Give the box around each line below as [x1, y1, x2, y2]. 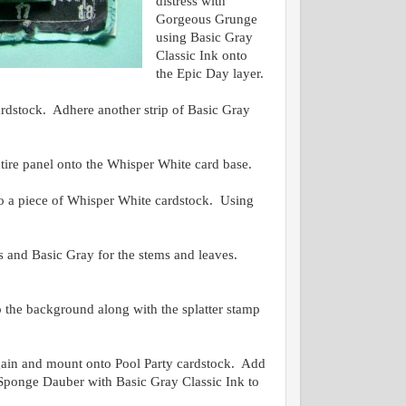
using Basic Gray [155, 30, 253, 44]
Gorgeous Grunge [155, 12, 257, 26]
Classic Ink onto [155, 48, 247, 63]
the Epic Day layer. [155, 66, 264, 81]
